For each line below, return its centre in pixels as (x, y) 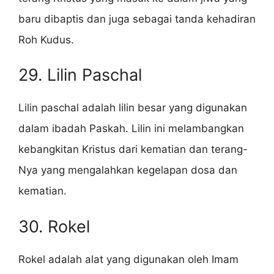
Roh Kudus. (46, 39)
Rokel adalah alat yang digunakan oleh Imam (128, 259)
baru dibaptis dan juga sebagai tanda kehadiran (137, 19)
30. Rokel (54, 226)
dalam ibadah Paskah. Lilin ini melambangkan (131, 129)
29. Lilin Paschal (80, 75)
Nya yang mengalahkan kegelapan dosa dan (128, 170)
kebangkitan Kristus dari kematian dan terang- (133, 150)
